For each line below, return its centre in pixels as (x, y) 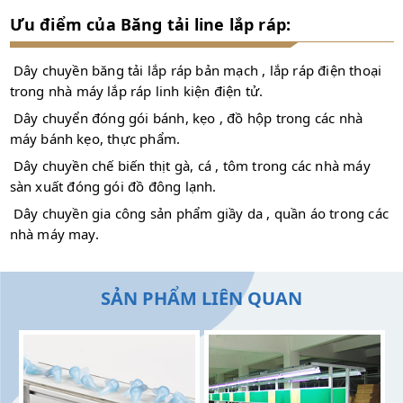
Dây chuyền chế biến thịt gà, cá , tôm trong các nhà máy (192, 166)
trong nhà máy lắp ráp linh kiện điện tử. (136, 91)
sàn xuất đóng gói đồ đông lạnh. (113, 187)
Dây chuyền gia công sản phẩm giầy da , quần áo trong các (201, 214)
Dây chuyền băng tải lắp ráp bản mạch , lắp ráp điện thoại (197, 71)
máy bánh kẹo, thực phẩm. (95, 139)
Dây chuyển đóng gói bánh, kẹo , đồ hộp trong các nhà (188, 118)
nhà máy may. (54, 234)
